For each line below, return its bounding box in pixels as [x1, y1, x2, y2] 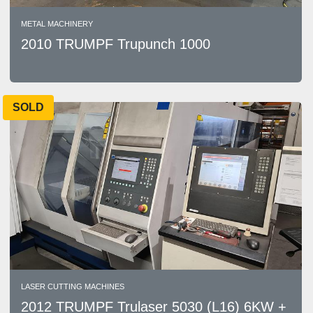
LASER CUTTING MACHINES [21, 282, 124, 291]
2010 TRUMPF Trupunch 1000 [21, 36, 210, 52]
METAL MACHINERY [21, 19, 93, 28]
